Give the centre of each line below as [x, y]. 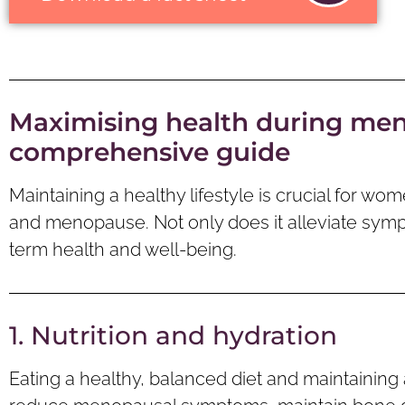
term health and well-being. [123, 250]
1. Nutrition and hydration [173, 336]
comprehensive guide [150, 152]
